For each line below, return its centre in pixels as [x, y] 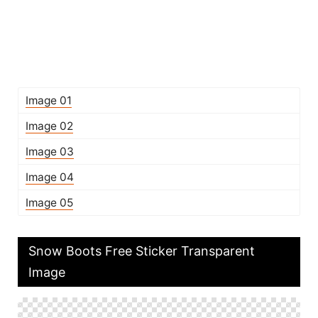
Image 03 [50, 152]
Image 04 [50, 177]
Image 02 [49, 126]
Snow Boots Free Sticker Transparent [142, 251]
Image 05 [49, 203]
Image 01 [49, 100]
